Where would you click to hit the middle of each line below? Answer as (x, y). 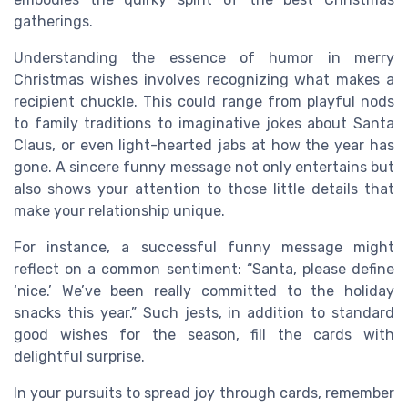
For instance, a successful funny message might (204, 248)
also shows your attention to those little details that (204, 189)
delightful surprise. (79, 357)
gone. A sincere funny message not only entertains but (204, 168)
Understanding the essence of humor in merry (204, 58)
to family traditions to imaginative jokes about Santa (204, 124)
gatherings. (53, 22)
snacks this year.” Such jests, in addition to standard (204, 313)
